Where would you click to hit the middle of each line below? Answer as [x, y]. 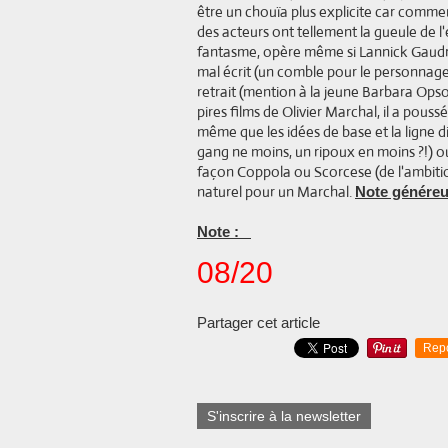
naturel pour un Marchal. [276, 191]
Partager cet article [258, 322]
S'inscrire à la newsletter [284, 416]
